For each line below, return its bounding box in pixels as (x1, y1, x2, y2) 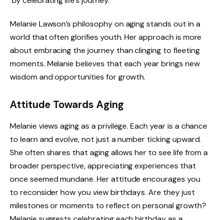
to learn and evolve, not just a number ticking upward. (10, 134, 201, 145)
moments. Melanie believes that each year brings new (10, 58, 200, 69)
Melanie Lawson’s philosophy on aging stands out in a (10, 19, 200, 29)
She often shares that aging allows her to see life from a (10, 147, 208, 158)
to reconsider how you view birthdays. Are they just (10, 187, 195, 198)
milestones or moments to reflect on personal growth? (10, 200, 206, 211)
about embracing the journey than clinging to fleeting (10, 45, 200, 56)
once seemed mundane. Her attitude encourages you (10, 174, 200, 185)
